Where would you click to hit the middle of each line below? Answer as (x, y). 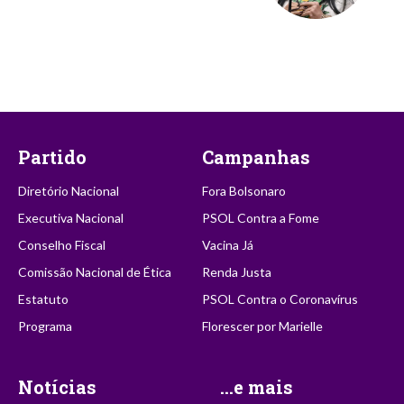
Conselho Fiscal (62, 245)
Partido (52, 157)
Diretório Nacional (69, 191)
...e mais (257, 387)
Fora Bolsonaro (244, 191)
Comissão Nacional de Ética (95, 272)
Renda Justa (237, 272)
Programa (45, 326)
